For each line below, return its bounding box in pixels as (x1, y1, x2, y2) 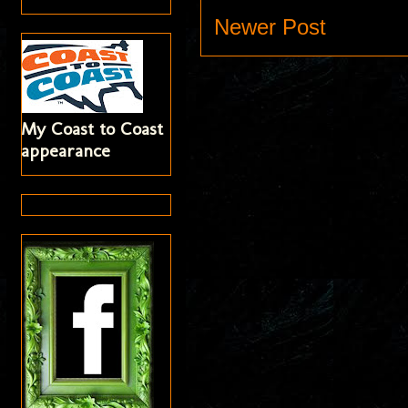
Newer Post (214, 15, 327, 39)
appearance (21, 139, 111, 162)
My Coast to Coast (21, 117, 164, 140)
